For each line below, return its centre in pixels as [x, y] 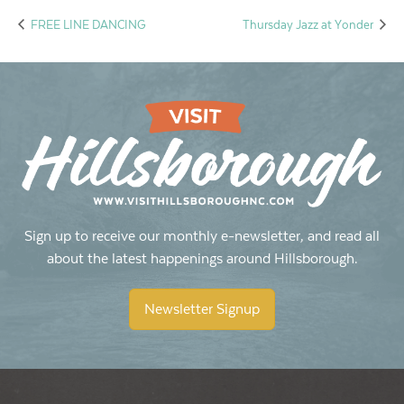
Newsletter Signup [202, 310]
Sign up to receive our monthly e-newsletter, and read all [202, 237]
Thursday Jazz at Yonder [309, 25]
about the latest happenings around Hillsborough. [202, 260]
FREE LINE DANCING [87, 25]
